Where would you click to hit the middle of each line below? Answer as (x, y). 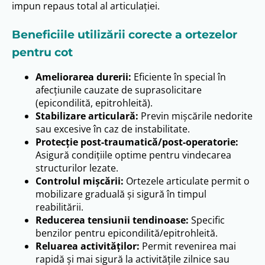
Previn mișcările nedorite (195, 116)
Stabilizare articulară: (87, 116)
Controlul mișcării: (80, 181)
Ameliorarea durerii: (83, 77)
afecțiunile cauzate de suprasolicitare (119, 90)
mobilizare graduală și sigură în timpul (121, 194)
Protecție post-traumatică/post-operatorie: (137, 142)
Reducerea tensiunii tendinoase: (112, 220)
